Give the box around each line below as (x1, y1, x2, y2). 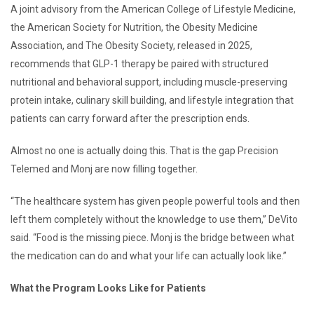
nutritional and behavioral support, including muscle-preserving (11, 76, 287, 88)
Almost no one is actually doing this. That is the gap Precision (11, 144, 278, 156)
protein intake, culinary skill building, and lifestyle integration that (11, 94, 294, 106)
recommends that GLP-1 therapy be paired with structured (11, 57, 268, 69)
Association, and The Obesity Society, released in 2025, (11, 39, 252, 51)
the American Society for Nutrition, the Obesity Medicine (11, 21, 258, 33)
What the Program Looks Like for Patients (11, 282, 206, 294)
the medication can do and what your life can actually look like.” (11, 250, 289, 261)
